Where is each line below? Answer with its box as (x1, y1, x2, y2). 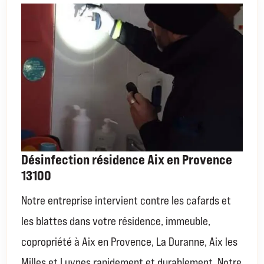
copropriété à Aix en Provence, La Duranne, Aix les (21, 235, 238, 248)
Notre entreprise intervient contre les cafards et (21, 193, 232, 207)
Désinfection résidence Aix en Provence (21, 151, 233, 167)
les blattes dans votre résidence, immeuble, (21, 214, 211, 227)
